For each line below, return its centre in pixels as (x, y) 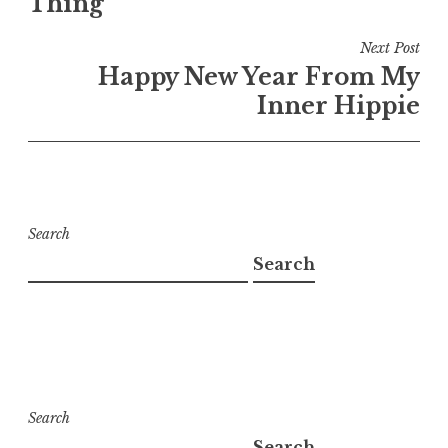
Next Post (390, 47)
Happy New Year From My (259, 76)
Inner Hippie (338, 105)
